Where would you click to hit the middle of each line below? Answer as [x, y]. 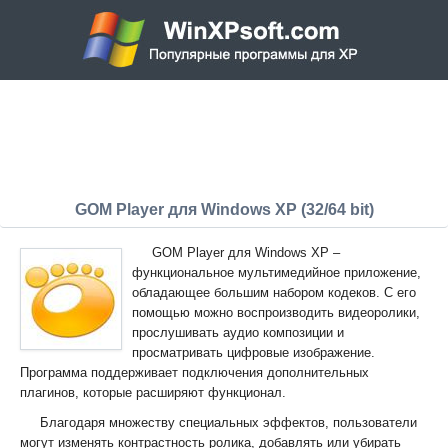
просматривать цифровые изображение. [253, 352]
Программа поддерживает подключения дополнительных [194, 372]
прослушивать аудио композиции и [238, 332]
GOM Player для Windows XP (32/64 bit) [224, 209]
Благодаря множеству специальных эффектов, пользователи [228, 422]
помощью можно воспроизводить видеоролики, [276, 312]
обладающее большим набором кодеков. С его [274, 292]
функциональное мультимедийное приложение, [276, 272]
